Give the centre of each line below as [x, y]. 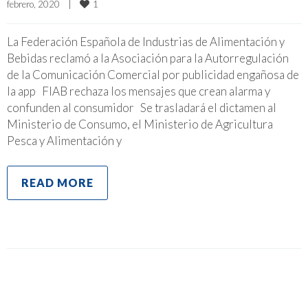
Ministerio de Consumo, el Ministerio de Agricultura [140, 124]
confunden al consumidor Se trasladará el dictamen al [142, 107]
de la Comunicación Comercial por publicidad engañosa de [153, 74]
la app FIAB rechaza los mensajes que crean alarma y [139, 91]
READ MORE [57, 182]
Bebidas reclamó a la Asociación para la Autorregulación [148, 58]
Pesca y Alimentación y [64, 140]
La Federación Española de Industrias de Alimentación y [146, 41]
